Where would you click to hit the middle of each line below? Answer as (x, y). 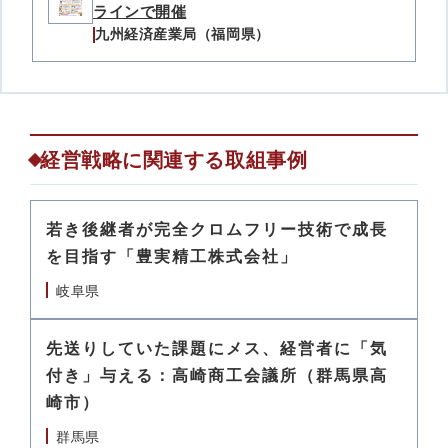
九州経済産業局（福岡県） (182, 34)
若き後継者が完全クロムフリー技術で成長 (217, 229)
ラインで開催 (140, 11)
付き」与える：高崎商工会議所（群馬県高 (217, 375)
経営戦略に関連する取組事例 (174, 160)
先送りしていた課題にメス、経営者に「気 (217, 348)
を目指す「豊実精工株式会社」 (172, 256)
